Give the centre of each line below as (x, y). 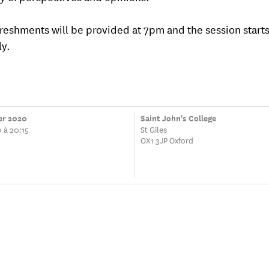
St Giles (154, 128)
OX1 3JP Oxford (167, 139)
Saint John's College (179, 118)
